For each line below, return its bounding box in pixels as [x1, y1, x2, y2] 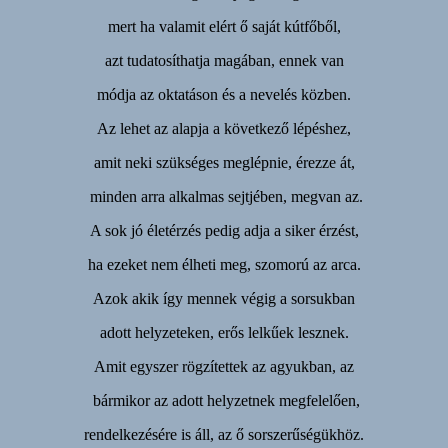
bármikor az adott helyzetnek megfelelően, [88, 392, 360, 410]
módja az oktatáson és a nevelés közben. [97, 86, 351, 104]
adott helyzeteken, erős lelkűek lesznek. [99, 324, 349, 342]
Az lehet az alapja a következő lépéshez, [97, 120, 351, 138]
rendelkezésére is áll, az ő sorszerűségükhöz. [84, 426, 364, 444]
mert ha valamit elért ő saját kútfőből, [107, 18, 341, 36]
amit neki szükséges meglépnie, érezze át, [93, 154, 355, 172]
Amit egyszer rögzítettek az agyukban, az [94, 358, 354, 376]
